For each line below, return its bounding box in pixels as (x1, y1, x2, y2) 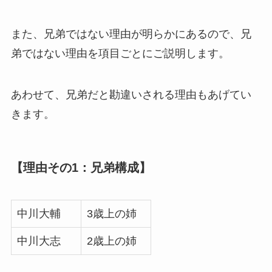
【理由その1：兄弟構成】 (10, 160, 151, 174)
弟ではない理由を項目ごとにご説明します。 (10, 47, 229, 59)
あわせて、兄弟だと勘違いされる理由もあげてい (10, 88, 251, 101)
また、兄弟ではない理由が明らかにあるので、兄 (10, 27, 251, 40)
